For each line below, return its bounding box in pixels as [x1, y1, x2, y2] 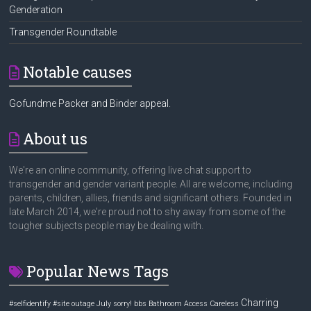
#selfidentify [9, 299, 51, 308]
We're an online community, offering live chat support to [9, 164, 252, 176]
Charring [241, 296, 279, 308]
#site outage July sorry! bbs [53, 299, 147, 308]
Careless [210, 299, 239, 308]
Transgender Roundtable [9, 26, 117, 37]
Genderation [9, 3, 63, 15]
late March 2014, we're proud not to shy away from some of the [9, 205, 286, 217]
